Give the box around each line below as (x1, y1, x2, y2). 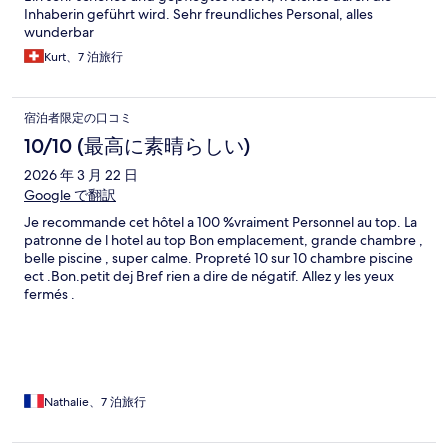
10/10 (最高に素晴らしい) (24, 134, 250, 159)
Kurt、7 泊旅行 (44, 49, 123, 66)
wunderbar (24, 23, 94, 42)
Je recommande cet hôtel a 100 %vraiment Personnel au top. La (24, 213, 417, 232)
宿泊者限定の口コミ (24, 110, 132, 127)
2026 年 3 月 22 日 (24, 166, 138, 185)
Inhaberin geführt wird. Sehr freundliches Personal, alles (24, 5, 373, 24)
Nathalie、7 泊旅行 (44, 394, 146, 411)
